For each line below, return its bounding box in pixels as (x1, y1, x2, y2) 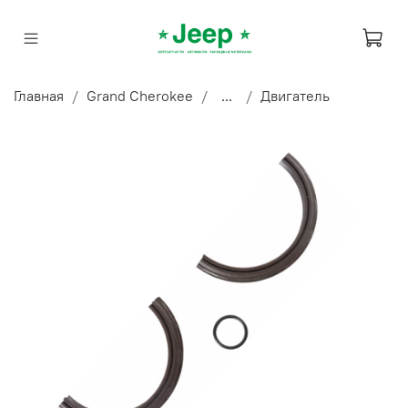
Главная (14, 86, 64, 105)
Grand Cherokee (87, 86, 193, 105)
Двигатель (260, 86, 330, 105)
